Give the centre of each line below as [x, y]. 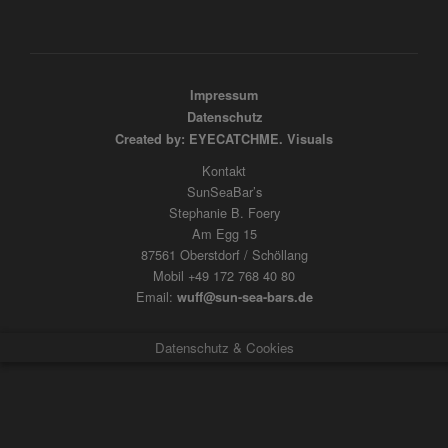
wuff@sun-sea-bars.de [244, 297]
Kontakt [224, 171]
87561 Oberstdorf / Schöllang [224, 255]
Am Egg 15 [224, 234]
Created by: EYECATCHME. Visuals [224, 139]
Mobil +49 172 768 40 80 [224, 276]
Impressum [224, 95]
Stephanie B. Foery [224, 213]
